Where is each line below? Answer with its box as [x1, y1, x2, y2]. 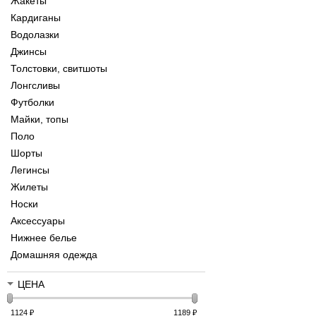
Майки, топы [11, 114, 68, 126]
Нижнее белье [11, 232, 77, 244]
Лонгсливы [11, 80, 60, 92]
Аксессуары [11, 215, 65, 227]
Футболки [11, 97, 54, 109]
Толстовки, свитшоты [11, 63, 107, 75]
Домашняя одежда [11, 249, 97, 261]
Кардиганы [11, 12, 61, 24]
